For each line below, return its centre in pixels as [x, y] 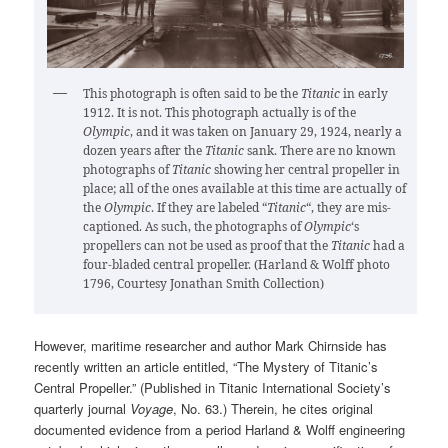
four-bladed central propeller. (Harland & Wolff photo [237, 264]
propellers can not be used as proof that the [207, 245]
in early [364, 93]
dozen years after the [144, 150]
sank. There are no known [320, 150]
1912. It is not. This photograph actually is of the [220, 112]
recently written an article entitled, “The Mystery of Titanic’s [206, 366]
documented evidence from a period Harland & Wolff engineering [220, 429]
